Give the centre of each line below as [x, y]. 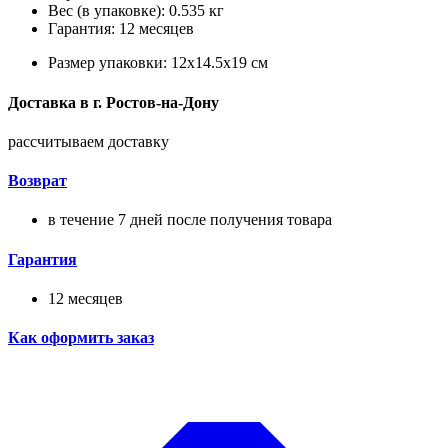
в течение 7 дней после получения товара [190, 220]
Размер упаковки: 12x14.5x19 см [158, 63]
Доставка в [48, 102]
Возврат [37, 181]
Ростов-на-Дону [160, 102]
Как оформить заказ [81, 338]
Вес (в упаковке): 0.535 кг [136, 11]
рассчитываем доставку [88, 141]
